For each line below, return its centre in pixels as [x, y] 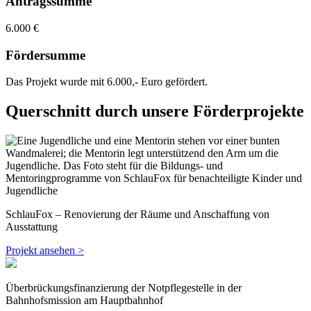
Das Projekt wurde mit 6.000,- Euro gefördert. [107, 82]
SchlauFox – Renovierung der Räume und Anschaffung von [137, 215]
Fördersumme [45, 55]
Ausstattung [32, 227]
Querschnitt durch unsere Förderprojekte [155, 111]
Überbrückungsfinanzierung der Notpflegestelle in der [124, 288]
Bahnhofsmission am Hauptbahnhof [84, 301]
